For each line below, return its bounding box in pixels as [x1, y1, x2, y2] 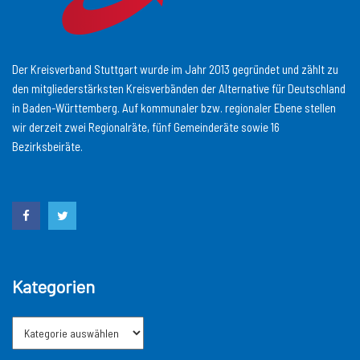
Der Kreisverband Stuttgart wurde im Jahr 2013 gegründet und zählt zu [12, 62, 338, 77]
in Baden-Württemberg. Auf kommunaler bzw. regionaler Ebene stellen [12, 100, 336, 116]
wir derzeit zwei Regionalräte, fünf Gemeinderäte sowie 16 [12, 120, 280, 135]
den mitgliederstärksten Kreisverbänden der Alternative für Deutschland [12, 81, 346, 96]
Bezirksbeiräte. [12, 139, 83, 154]
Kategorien [12, 276, 95, 297]
